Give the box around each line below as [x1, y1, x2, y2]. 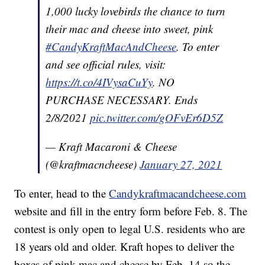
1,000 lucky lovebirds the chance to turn [46, 4, 226, 19]
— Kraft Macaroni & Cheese [46, 139, 177, 154]
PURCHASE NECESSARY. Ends [46, 92, 198, 108]
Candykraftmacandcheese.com [109, 186, 247, 201]
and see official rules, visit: [46, 57, 166, 72]
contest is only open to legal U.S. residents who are [14, 221, 245, 237]
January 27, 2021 [140, 157, 222, 172]
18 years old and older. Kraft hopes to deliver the [14, 239, 235, 254]
